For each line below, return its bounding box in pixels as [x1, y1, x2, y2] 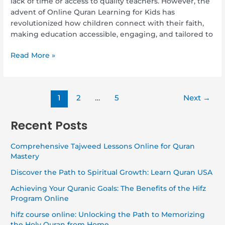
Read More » [11, 51, 56, 60]
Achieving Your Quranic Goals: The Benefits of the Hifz [11, 184, 206, 193]
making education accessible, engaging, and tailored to [11, 30, 213, 38]
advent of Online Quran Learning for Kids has [11, 8, 175, 16]
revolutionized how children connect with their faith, [11, 19, 204, 27]
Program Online [11, 194, 69, 203]
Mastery [11, 152, 40, 161]
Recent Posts [11, 117, 88, 134]
